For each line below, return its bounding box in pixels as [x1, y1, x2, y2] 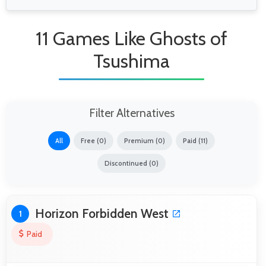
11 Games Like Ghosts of [36, 26, 227, 50]
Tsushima [93, 49, 170, 72]
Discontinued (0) [104, 159, 159, 167]
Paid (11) [183, 136, 208, 145]
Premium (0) [124, 136, 165, 145]
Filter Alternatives [88, 105, 175, 120]
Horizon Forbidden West [35, 205, 169, 221]
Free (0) [81, 136, 106, 145]
